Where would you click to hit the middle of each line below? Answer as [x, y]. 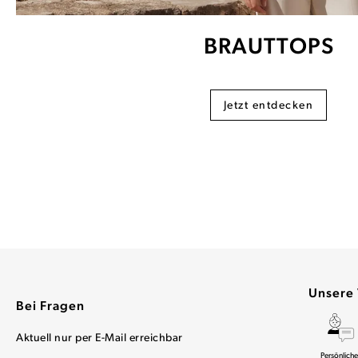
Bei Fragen [50, 307]
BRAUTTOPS [268, 48]
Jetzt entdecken [268, 105]
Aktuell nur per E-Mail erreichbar [99, 338]
